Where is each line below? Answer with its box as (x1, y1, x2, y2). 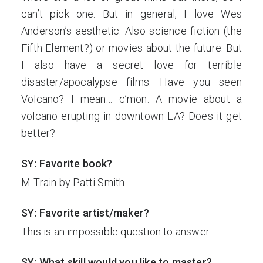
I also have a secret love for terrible (21, 59, 242, 71)
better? (21, 127, 56, 139)
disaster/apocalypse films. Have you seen (21, 76, 242, 88)
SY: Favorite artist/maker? (21, 207, 150, 219)
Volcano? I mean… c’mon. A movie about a (21, 93, 242, 105)
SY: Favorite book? (21, 157, 113, 170)
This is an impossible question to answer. (21, 225, 214, 238)
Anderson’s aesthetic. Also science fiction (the (21, 25, 242, 37)
